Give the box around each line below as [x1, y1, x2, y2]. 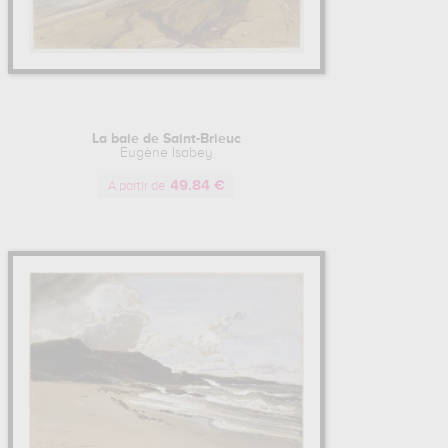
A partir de [107, 180, 165, 193]
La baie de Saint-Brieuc [91, 132, 241, 146]
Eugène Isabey [119, 146, 213, 160]
